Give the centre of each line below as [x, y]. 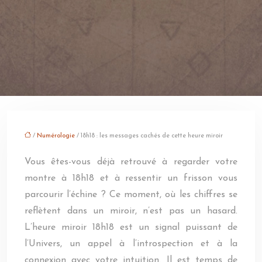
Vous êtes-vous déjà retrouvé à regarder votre [131, 162]
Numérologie [56, 136]
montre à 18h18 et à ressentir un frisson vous [131, 178]
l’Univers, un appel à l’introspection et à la [131, 244]
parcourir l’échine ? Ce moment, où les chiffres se [131, 195]
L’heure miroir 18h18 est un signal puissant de [131, 227]
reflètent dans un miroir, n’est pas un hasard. [131, 211]
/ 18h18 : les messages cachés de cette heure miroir [149, 136]
